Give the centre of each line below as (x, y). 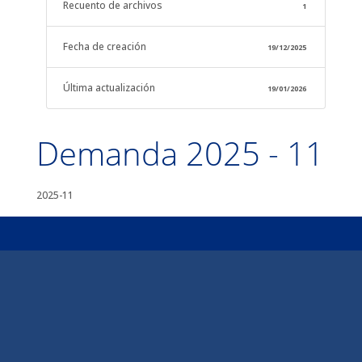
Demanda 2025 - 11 (180, 153)
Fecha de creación (104, 46)
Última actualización (109, 88)
